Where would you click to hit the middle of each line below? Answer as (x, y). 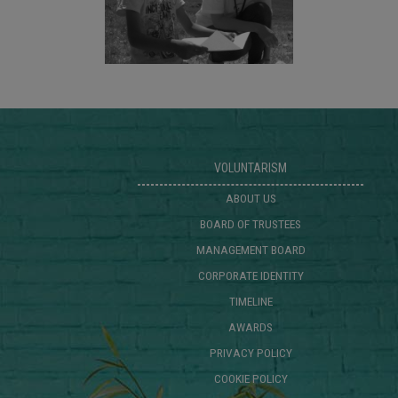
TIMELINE (251, 301)
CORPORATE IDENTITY (251, 275)
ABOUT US (251, 198)
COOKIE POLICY (251, 378)
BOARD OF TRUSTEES (251, 223)
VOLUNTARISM (251, 167)
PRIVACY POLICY (251, 352)
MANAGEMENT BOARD (251, 249)
